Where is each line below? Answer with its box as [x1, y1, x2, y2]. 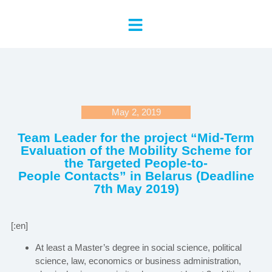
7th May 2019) [93, 182, 179, 195]
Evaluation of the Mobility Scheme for [20, 143, 252, 157]
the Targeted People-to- [64, 156, 208, 170]
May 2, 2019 [111, 107, 161, 117]
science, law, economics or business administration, [35, 256, 241, 267]
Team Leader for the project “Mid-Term [18, 131, 254, 144]
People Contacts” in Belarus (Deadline [18, 169, 254, 183]
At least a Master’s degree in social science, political [35, 242, 242, 253]
